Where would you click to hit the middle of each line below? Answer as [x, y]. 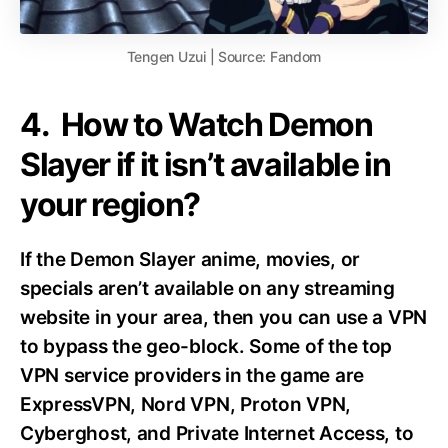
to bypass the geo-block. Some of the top [206, 347]
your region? [110, 205]
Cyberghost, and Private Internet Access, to [217, 434]
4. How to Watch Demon [196, 125]
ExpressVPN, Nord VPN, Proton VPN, [186, 405]
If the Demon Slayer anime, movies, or [190, 260]
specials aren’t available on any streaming [207, 289]
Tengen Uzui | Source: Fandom [224, 57]
